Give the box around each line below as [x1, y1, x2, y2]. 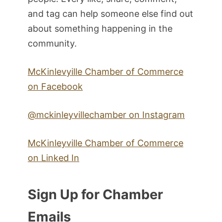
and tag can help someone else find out [28, 8, 193, 19]
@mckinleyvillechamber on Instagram [28, 110, 185, 120]
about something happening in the [28, 23, 172, 34]
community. [28, 38, 77, 49]
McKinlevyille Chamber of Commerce [28, 66, 183, 77]
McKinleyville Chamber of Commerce [28, 138, 183, 149]
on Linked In [28, 153, 79, 164]
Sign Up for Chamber [28, 186, 163, 203]
